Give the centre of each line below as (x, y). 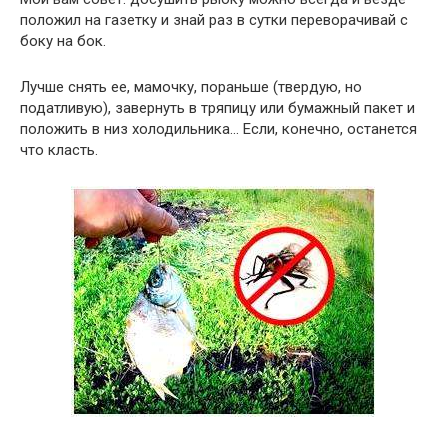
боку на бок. (63, 41)
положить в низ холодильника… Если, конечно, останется (218, 129)
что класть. (59, 150)
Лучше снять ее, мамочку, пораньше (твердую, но (191, 87)
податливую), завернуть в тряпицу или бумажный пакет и (217, 108)
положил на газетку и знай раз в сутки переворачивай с (214, 20)
